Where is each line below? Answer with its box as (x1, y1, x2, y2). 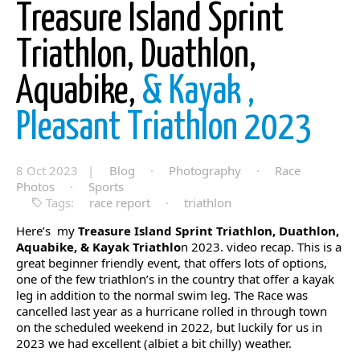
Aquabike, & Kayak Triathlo (16, 239, 181, 255)
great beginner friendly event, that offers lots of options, (16, 255, 327, 271)
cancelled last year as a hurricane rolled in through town (16, 303, 327, 319)
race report (89, 194, 150, 211)
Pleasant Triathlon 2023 (16, 109, 312, 147)
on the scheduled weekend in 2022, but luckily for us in (16, 319, 322, 335)
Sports (88, 178, 124, 194)
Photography (169, 162, 241, 178)
